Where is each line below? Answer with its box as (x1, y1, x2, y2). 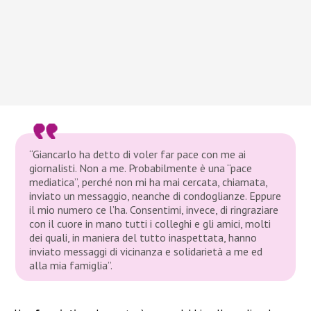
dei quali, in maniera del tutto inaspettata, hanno (29, 230, 258, 244)
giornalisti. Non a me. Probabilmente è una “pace (29, 160, 253, 175)
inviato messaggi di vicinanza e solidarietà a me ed (29, 244, 263, 258)
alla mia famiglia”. (29, 258, 113, 272)
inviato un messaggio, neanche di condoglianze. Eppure (29, 188, 282, 203)
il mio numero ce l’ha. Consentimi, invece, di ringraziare (29, 202, 279, 217)
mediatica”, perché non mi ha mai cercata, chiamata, (29, 174, 268, 189)
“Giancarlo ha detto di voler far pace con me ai (29, 146, 246, 161)
